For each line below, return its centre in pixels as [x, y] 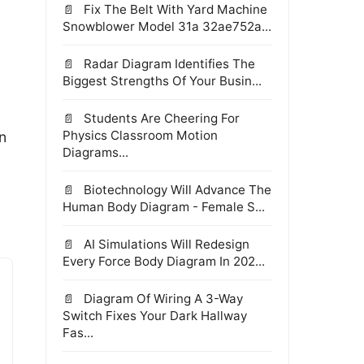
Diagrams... [95, 152]
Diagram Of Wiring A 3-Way [162, 299]
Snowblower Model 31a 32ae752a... [167, 26]
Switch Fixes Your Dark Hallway [155, 316]
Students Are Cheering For [160, 118]
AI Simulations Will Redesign [165, 244]
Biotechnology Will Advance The [176, 190]
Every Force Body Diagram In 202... [164, 261]
